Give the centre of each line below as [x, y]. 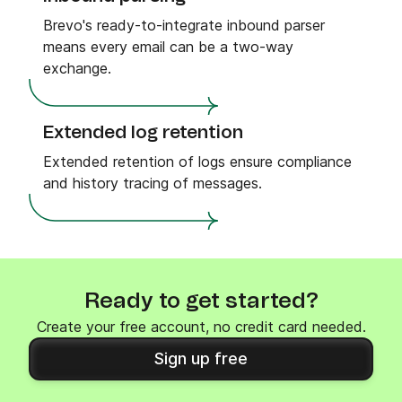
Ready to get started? [201, 301]
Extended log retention [143, 133]
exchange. [77, 68]
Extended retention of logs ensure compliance [197, 162]
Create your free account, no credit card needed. [201, 327]
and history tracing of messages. [153, 183]
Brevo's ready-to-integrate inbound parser [184, 25]
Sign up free [201, 358]
